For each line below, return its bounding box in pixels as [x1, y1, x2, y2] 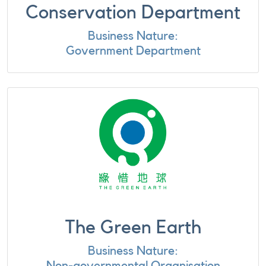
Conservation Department [26, 3, 240, 22]
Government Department [65, 45, 201, 57]
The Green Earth [65, 218, 201, 237]
